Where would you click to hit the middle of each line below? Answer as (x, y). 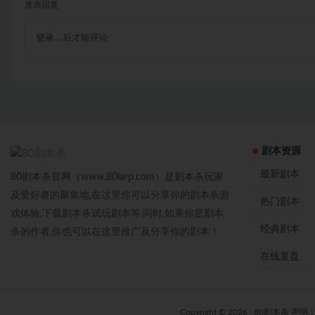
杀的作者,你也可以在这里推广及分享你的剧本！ (115, 232)
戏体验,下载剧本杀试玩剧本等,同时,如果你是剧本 (117, 214)
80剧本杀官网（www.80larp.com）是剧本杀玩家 (117, 178)
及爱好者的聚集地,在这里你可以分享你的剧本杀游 (120, 196)
